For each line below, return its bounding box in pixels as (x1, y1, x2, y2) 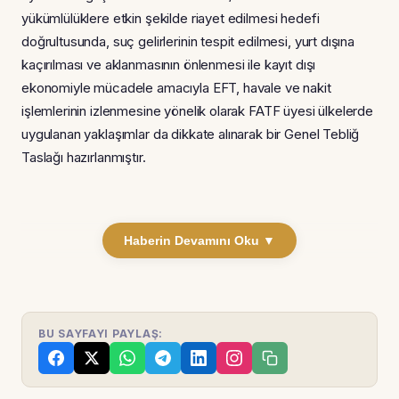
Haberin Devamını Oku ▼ (124, 233, 275, 248)
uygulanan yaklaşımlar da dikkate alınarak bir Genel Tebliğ (21, 126, 360, 143)
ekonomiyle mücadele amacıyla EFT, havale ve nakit (21, 79, 331, 97)
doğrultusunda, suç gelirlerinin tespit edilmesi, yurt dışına (21, 33, 354, 51)
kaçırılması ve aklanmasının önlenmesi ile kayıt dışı (21, 56, 316, 74)
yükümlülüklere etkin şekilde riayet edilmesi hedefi (21, 10, 320, 28)
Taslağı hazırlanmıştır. (21, 149, 146, 167)
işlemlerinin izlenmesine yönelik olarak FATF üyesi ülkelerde (21, 102, 374, 120)
